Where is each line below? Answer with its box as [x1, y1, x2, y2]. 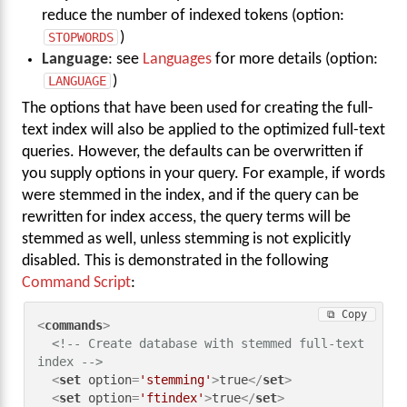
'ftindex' [139, 390, 205, 405]
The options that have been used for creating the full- [22, 101, 373, 117]
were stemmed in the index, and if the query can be [22, 188, 359, 204]
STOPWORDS [48, 29, 114, 45]
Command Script [22, 275, 131, 292]
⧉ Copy [326, 308, 367, 322]
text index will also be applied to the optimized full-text [22, 123, 385, 139]
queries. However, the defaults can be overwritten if [22, 144, 363, 161]
